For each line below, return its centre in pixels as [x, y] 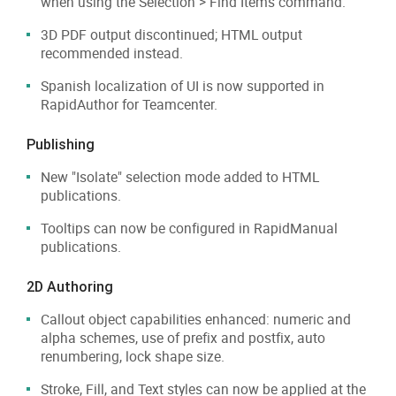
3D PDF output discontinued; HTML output [171, 34]
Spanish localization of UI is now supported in [183, 85]
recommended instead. [112, 53]
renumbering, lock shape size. [133, 356]
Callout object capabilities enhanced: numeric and [196, 319]
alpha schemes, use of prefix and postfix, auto [183, 337]
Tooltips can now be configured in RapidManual [189, 228]
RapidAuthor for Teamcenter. [129, 104]
